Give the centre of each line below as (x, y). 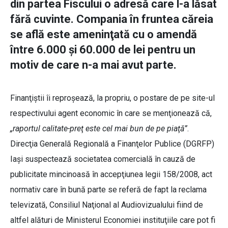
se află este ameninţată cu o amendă (104, 35)
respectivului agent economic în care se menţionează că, (111, 113)
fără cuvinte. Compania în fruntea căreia (112, 19)
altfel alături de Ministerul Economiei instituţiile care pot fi (113, 220)
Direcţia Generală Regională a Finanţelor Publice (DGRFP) (112, 144)
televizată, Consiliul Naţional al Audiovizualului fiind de (107, 205)
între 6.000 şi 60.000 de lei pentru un (103, 50)
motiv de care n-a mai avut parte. (93, 65)
